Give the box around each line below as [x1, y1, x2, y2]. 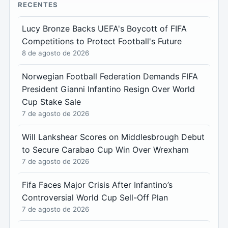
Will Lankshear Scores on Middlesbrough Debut [22, 132, 205, 142]
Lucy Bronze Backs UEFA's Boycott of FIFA [22, 23, 187, 34]
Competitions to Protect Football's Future [22, 36, 182, 46]
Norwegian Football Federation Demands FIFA [22, 71, 198, 81]
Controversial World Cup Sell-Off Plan [22, 192, 168, 203]
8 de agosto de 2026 [22, 49, 89, 57]
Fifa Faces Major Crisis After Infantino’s [22, 180, 173, 190]
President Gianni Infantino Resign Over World [22, 84, 195, 94]
